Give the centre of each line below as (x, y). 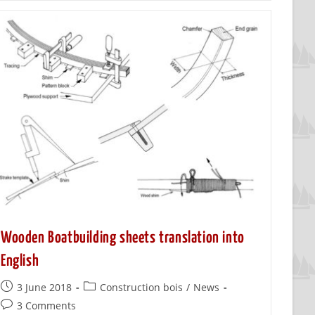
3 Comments (47, 305)
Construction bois (142, 287)
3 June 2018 (45, 287)
